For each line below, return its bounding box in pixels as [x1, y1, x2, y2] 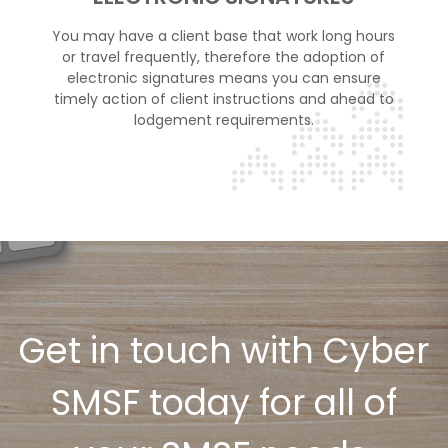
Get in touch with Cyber [19, 325, 429, 375]
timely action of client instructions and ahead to [53, 88, 394, 109]
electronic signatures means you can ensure [66, 67, 381, 88]
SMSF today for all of [51, 377, 397, 427]
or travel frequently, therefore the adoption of [62, 46, 386, 67]
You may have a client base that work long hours [52, 25, 396, 46]
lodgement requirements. [133, 109, 314, 130]
